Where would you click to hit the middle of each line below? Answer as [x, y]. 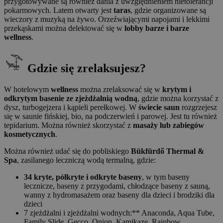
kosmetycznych [30, 134]
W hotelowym [27, 89]
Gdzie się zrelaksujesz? [87, 68]
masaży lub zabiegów [168, 125]
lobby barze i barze [157, 28]
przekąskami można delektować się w [64, 28]
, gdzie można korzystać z [178, 98]
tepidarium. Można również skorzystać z [68, 125]
